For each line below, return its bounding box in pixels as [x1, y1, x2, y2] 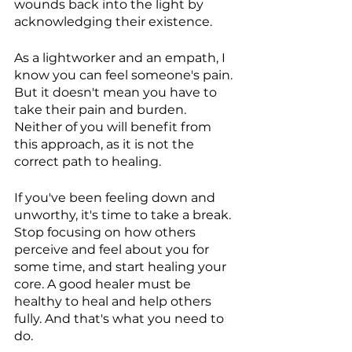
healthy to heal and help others [14, 294, 214, 310]
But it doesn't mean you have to [14, 85, 220, 101]
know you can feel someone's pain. [14, 68, 236, 83]
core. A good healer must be [14, 277, 194, 292]
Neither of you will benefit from [14, 119, 214, 135]
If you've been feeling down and [14, 190, 218, 206]
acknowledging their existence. [14, 14, 212, 30]
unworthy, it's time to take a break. [14, 207, 234, 223]
